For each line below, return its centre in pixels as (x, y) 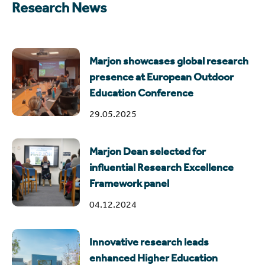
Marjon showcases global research (169, 61)
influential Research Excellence (161, 168)
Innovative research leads (149, 242)
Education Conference (141, 93)
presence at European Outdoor (161, 77)
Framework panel (129, 184)
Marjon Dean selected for (148, 152)
